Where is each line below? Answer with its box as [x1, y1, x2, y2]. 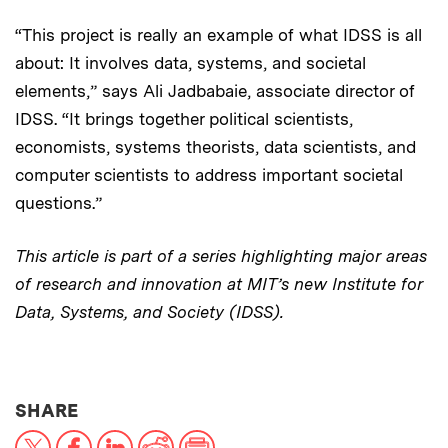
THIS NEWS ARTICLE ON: [77, 398, 307, 420]
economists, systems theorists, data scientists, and [15, 136, 416, 157]
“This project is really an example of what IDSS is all [15, 24, 422, 45]
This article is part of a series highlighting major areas [15, 245, 427, 266]
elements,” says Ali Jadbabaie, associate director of [15, 80, 415, 101]
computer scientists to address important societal [15, 164, 403, 185]
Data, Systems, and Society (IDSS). [15, 301, 284, 322]
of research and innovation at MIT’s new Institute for [15, 273, 423, 294]
